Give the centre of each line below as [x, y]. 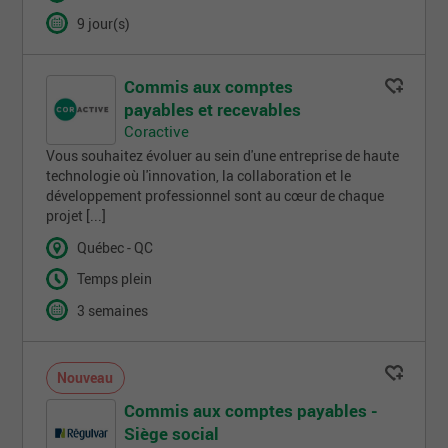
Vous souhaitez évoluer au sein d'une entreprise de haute [223, 156]
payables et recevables [213, 110]
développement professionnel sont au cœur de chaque [215, 196]
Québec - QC [115, 248]
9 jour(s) [104, 23]
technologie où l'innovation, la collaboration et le [199, 176]
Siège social [172, 433]
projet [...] [76, 216]
